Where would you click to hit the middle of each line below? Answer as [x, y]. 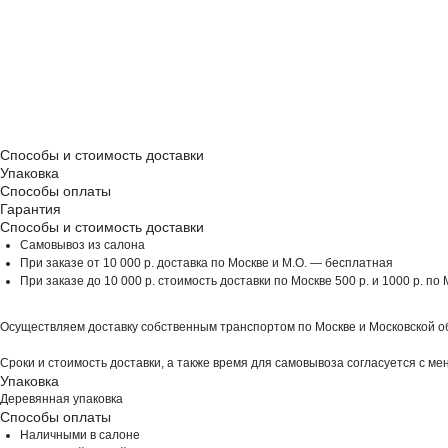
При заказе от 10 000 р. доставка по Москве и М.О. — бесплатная [206, 263]
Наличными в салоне [80, 435]
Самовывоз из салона [82, 245]
